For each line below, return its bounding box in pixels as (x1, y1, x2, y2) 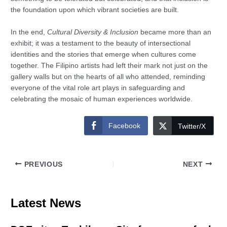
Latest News (11, 196, 82, 210)
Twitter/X (177, 122, 206, 130)
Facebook (108, 121, 140, 130)
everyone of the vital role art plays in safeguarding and (11, 84, 185, 92)
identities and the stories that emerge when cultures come (11, 50, 197, 58)
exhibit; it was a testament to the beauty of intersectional (11, 39, 191, 47)
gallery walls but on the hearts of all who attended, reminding (11, 72, 206, 81)
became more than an (138, 28, 212, 36)
